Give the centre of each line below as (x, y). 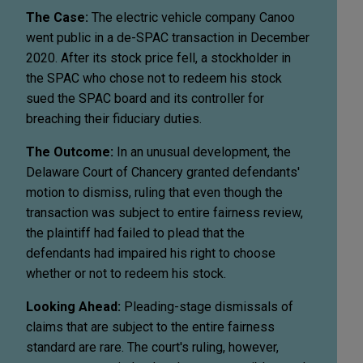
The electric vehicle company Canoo (192, 17)
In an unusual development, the (202, 152)
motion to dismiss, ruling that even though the (154, 192)
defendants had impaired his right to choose (151, 253)
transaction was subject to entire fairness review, (164, 212)
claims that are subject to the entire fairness (150, 327)
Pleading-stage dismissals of (207, 306)
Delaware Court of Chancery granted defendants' (163, 172)
